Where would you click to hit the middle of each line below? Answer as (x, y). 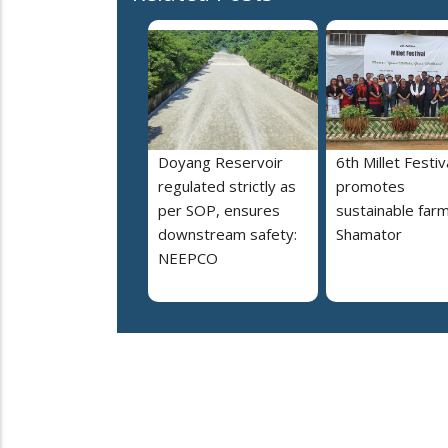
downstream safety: (227, 234)
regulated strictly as (227, 186)
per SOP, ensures (219, 210)
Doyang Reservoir (220, 162)
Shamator (369, 234)
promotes (370, 186)
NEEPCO (188, 258)
